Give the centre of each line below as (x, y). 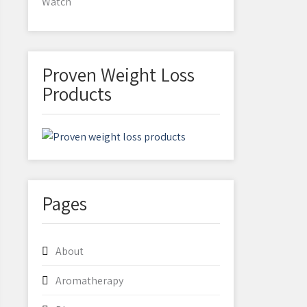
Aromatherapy (89, 281)
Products (77, 94)
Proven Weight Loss (118, 74)
